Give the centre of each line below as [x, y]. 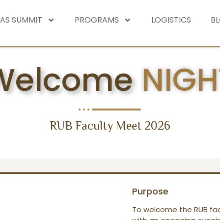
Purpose [150, 192]
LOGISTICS [171, 20]
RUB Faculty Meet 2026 [110, 127]
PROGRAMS [97, 20]
